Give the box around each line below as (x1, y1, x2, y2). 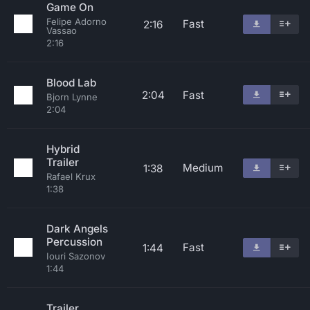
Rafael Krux (46, 171, 95, 182)
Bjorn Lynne (46, 91, 98, 102)
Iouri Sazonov (46, 250, 105, 262)
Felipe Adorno (46, 16, 107, 27)
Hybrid (46, 143, 80, 156)
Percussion (46, 235, 102, 248)
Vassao (46, 25, 77, 36)
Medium (183, 161, 223, 174)
